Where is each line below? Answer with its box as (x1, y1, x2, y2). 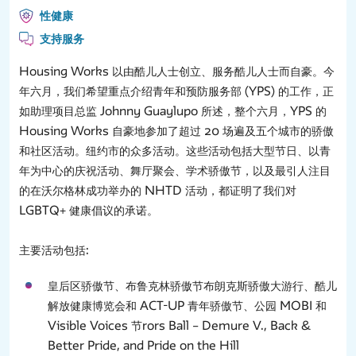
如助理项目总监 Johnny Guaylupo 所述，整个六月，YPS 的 (19, 103, 327, 118)
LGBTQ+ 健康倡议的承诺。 (19, 203, 158, 218)
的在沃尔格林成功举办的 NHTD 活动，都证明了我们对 (19, 183, 296, 198)
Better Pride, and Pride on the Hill (48, 338, 239, 353)
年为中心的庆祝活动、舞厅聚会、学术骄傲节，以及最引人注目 (19, 163, 331, 178)
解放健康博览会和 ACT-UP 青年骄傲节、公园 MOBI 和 (48, 298, 327, 313)
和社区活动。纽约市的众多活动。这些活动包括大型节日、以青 (19, 143, 331, 158)
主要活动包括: (19, 242, 89, 257)
